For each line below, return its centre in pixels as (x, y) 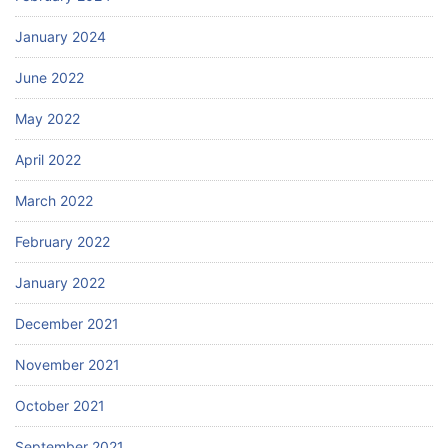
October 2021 (60, 406)
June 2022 (49, 78)
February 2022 (62, 242)
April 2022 (48, 160)
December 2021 (67, 324)
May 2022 (47, 119)
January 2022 (60, 283)
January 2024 (60, 37)
